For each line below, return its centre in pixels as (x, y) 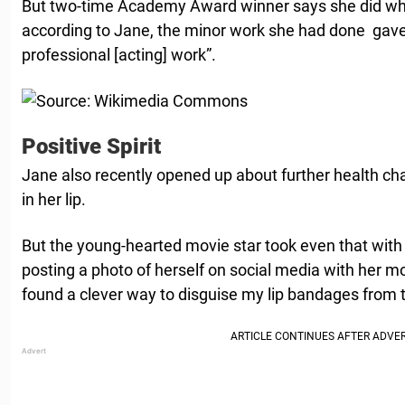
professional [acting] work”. (119, 54)
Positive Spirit (91, 146)
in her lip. (54, 199)
